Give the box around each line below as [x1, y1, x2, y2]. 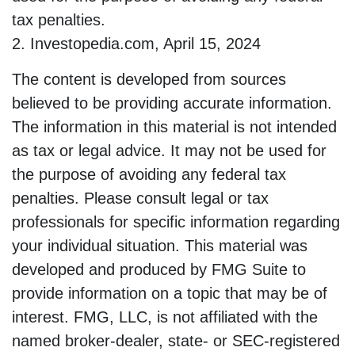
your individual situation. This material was [12, 237, 307, 255]
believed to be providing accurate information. [12, 94, 332, 113]
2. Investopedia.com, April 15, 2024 [12, 35, 261, 53]
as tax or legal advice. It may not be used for [12, 142, 326, 160]
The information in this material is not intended [12, 118, 337, 136]
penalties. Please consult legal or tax [12, 189, 269, 208]
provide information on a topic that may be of [12, 284, 327, 303]
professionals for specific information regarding [12, 213, 340, 231]
